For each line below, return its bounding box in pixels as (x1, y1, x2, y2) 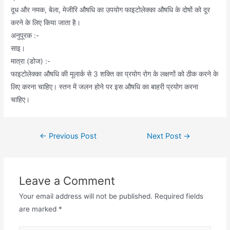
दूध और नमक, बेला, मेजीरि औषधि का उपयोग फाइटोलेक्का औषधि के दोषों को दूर (11, 6, 210, 14)
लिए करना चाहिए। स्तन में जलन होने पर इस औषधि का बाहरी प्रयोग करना (11, 83, 199, 91)
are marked (18, 205, 59, 214)
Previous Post (46, 131, 97, 141)
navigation (26, 142, 61, 150)
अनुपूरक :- (11, 31, 40, 40)
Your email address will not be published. (18, 192, 152, 201)
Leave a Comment (18, 174, 115, 188)
